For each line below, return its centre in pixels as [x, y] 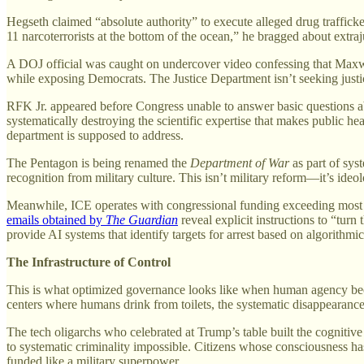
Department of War [240, 162]
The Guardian [142, 219]
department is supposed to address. [95, 135]
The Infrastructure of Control [89, 262]
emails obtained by [56, 219]
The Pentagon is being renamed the [98, 162]
